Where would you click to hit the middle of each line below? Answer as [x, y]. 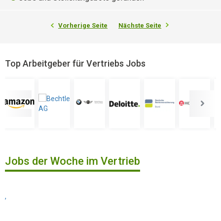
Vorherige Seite [83, 25]
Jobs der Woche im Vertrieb [73, 161]
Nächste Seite [140, 25]
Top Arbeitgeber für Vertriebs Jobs [75, 63]
